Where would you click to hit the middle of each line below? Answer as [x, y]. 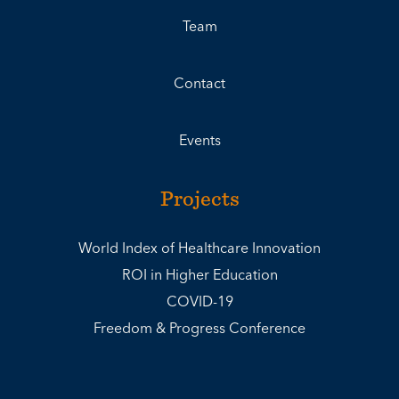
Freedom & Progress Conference [199, 329]
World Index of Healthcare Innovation [199, 249]
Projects [199, 198]
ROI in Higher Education [199, 276]
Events [199, 141]
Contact [199, 84]
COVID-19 [199, 302]
